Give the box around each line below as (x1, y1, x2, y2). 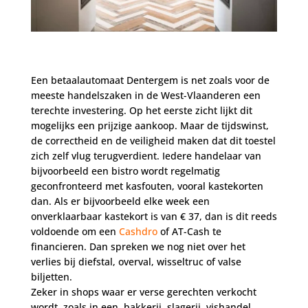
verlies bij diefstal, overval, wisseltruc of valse (30, 255, 241, 269)
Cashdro (118, 225, 157, 239)
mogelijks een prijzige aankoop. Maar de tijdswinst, (30, 119, 269, 133)
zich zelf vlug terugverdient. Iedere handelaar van (30, 149, 261, 163)
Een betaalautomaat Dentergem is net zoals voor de (30, 74, 269, 87)
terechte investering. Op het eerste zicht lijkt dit (30, 104, 252, 118)
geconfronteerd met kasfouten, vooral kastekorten (30, 179, 263, 193)
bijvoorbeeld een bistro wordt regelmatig (30, 164, 220, 178)
